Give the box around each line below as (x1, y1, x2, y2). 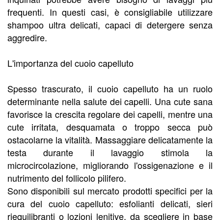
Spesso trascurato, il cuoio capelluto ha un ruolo (7, 82, 213, 95)
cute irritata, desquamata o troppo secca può (7, 120, 213, 134)
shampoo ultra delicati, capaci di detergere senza (7, 18, 213, 31)
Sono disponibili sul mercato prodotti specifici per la (7, 184, 213, 197)
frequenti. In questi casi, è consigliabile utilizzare (7, 5, 213, 19)
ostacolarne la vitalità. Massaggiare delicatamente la (7, 133, 213, 146)
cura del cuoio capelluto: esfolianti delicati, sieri (7, 197, 213, 210)
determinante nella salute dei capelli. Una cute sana (7, 95, 213, 108)
